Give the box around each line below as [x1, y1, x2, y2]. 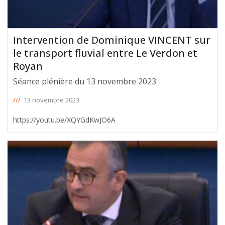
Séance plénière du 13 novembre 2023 [13, 76, 156, 87]
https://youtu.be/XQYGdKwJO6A [13, 115, 116, 125]
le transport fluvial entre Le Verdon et [13, 46, 197, 60]
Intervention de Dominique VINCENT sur [13, 33, 210, 47]
